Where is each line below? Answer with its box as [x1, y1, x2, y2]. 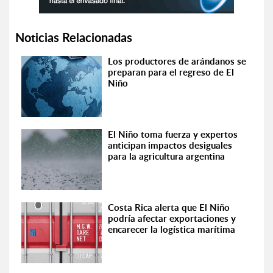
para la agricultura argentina [108, 150, 225, 163]
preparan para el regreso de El [108, 66, 235, 79]
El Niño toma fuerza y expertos [108, 128, 238, 141]
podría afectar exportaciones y [108, 212, 236, 225]
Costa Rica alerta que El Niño [108, 201, 230, 214]
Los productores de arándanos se [108, 55, 247, 68]
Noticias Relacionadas [15, 29, 132, 46]
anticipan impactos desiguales [108, 139, 233, 152]
